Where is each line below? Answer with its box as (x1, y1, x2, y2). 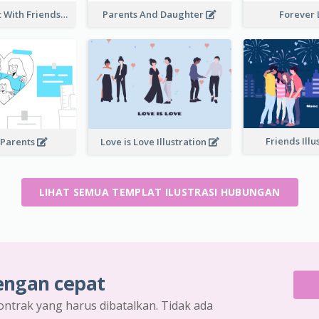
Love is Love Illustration (100, 135, 209, 148)
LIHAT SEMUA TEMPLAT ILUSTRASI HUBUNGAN (38, 184, 281, 199)
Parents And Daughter (103, 8, 206, 21)
